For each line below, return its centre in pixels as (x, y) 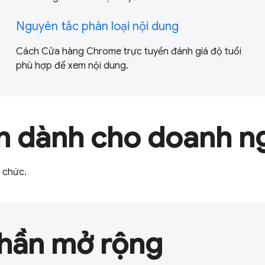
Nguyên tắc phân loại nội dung (97, 26)
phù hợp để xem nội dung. (72, 65)
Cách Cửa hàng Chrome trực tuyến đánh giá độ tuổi (128, 51)
